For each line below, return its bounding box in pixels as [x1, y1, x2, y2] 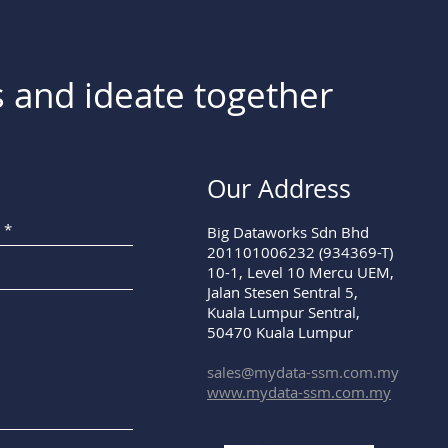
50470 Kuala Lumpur [207, 321, 353, 342]
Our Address [207, 171, 351, 205]
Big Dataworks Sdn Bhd [207, 221, 373, 242]
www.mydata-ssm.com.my [207, 381, 391, 402]
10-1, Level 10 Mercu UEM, [207, 261, 394, 282]
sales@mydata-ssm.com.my [207, 361, 399, 382]
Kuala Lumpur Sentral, [207, 301, 360, 322]
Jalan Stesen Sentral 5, [207, 281, 358, 302]
